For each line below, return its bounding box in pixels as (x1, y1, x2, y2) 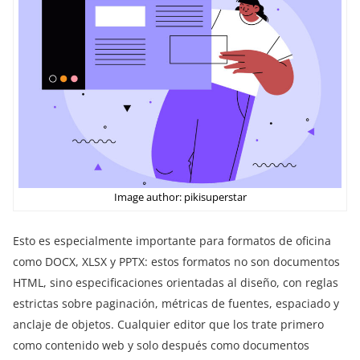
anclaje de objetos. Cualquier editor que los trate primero (13, 317, 324, 333)
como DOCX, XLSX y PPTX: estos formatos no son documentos (13, 254, 340, 270)
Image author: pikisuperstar (113, 190, 247, 205)
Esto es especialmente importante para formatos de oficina (13, 233, 331, 249)
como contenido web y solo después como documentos (13, 337, 309, 354)
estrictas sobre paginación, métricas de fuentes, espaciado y (13, 296, 339, 312)
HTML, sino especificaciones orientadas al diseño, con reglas (13, 275, 338, 291)
